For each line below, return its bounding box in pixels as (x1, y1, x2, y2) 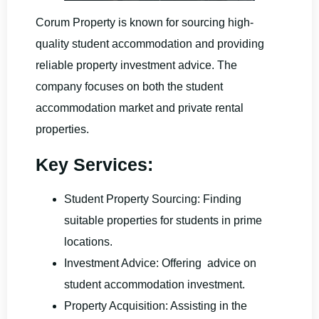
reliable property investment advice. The (36, 59, 237, 72)
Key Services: (36, 155, 153, 175)
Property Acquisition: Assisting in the (64, 300, 247, 313)
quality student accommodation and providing (36, 38, 264, 51)
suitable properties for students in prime (64, 214, 262, 227)
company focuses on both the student (36, 80, 223, 93)
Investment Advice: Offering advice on (64, 257, 256, 270)
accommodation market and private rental (36, 102, 244, 115)
